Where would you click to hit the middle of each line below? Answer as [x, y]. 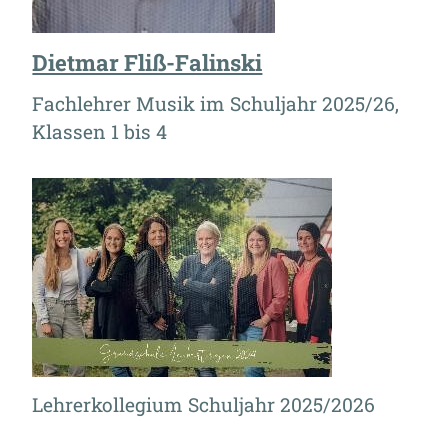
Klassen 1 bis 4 [100, 131]
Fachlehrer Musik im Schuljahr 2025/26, [216, 103]
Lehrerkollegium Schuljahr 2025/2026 [204, 404]
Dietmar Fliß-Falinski [147, 63]
